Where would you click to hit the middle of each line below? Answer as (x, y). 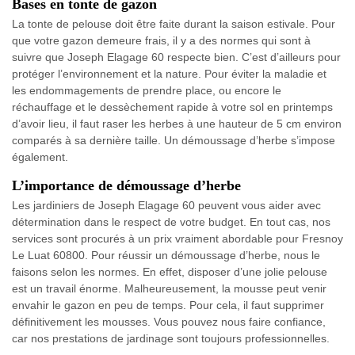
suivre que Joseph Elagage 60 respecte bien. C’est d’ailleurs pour (176, 57)
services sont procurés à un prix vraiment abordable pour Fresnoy (177, 239)
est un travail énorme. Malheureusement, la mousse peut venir (169, 289)
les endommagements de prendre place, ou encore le (147, 91)
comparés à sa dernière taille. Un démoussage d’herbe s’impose (174, 141)
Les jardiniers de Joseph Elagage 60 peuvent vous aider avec (166, 206)
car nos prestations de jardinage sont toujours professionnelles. (171, 339)
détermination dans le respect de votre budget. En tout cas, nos (171, 222)
